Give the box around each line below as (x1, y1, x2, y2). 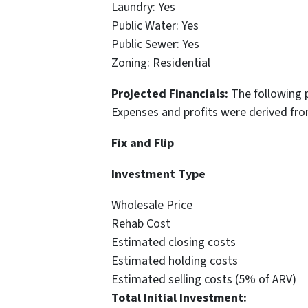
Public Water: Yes (111, 17, 199, 35)
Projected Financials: (111, 85, 228, 103)
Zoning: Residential (111, 54, 210, 72)
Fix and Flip (111, 135, 174, 153)
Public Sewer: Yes (111, 36, 199, 54)
